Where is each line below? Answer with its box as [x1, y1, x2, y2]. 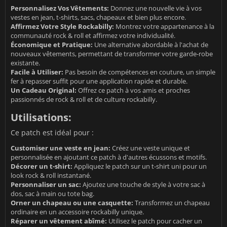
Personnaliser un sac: [11, 179, 81, 189]
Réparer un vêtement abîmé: [11, 216, 107, 225]
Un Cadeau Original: [11, 85, 77, 95]
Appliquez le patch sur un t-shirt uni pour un [72, 161, 207, 171]
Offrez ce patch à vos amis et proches [77, 85, 190, 95]
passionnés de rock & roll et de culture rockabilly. [11, 94, 157, 104]
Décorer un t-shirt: [11, 161, 72, 171]
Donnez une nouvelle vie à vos [109, 3, 202, 13]
